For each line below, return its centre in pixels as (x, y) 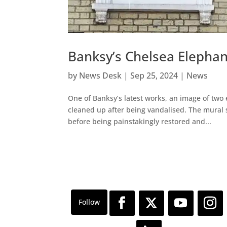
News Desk (101, 76)
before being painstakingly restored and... (140, 122)
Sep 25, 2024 (154, 76)
